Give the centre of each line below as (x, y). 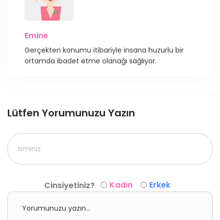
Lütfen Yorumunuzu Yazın (71, 113)
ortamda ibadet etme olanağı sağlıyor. (91, 61)
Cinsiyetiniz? (69, 185)
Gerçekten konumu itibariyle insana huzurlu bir (104, 50)
